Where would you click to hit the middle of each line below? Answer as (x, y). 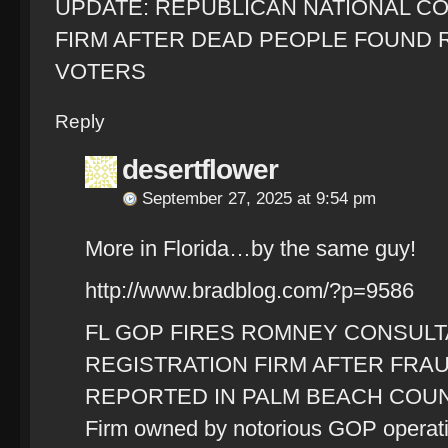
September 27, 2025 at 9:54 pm (259, 198)
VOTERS (100, 71)
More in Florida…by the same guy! (250, 248)
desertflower (200, 169)
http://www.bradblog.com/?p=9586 (249, 290)
